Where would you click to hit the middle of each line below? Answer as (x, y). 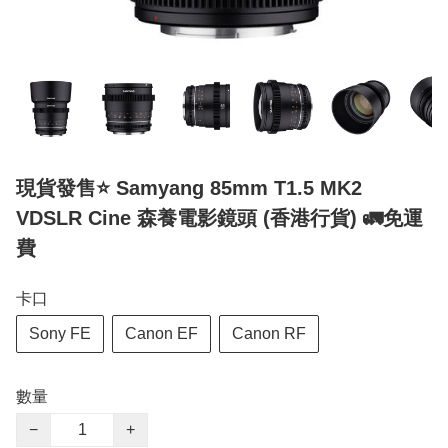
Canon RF (269, 334)
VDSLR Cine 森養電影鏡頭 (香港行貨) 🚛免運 (219, 218)
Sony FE (60, 334)
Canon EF (161, 334)
